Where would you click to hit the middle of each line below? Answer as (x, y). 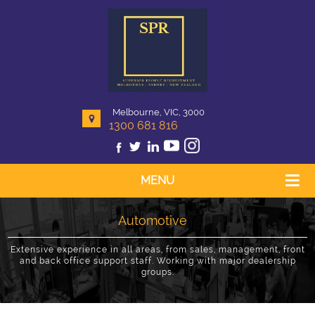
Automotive (152, 220)
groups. (157, 272)
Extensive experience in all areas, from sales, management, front (157, 250)
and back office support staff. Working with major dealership (157, 261)
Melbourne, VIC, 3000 (158, 112)
